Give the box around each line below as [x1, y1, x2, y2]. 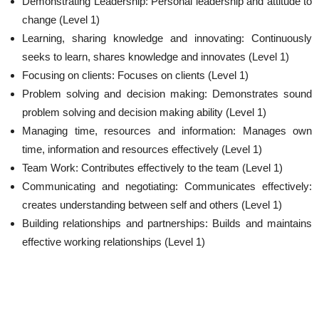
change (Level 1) [22, 14, 100, 26]
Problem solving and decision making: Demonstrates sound [22, 88, 312, 100]
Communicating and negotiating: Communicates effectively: [22, 180, 312, 192]
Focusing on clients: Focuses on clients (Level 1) [22, 69, 249, 81]
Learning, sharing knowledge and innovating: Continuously [22, 32, 312, 44]
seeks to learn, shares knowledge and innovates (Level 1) [22, 51, 289, 63]
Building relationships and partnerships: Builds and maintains [22, 217, 312, 229]
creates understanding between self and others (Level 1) [22, 199, 282, 211]
